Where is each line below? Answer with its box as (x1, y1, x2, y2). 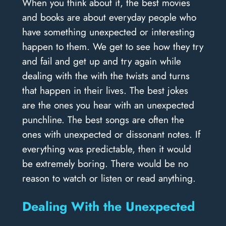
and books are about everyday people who (22, 10, 196, 25)
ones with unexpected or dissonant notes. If (22, 127, 200, 142)
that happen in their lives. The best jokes (22, 83, 188, 98)
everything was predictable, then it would (22, 142, 191, 156)
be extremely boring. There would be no (22, 156, 188, 171)
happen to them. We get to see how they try (22, 39, 203, 54)
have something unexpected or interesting (22, 25, 195, 39)
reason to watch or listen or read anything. (22, 171, 196, 186)
